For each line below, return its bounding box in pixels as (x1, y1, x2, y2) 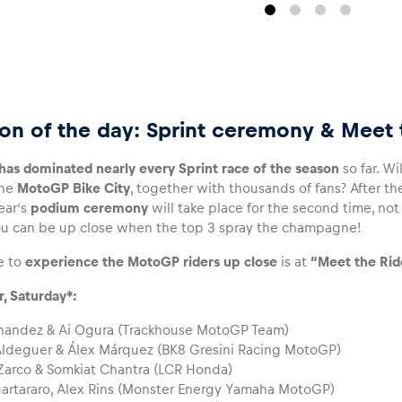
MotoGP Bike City (17, 180, 131, 196)
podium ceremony (31, 200, 149, 215)
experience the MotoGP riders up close (25, 254, 278, 269)
